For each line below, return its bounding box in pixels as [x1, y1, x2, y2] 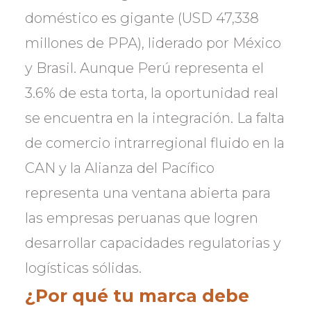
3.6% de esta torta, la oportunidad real [25, 85, 278, 101]
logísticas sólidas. [25, 260, 142, 276]
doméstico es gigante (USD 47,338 [25, 10, 259, 26]
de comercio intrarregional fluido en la [25, 135, 285, 151]
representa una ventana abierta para [25, 185, 271, 201]
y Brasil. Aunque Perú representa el [25, 60, 264, 76]
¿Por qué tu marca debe [25, 285, 249, 306]
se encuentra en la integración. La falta [25, 110, 285, 126]
